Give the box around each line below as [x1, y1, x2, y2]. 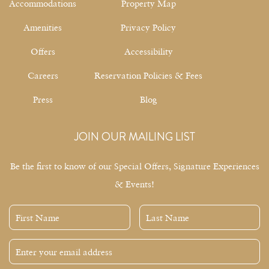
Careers [27, 69, 58, 80]
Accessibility [124, 45, 173, 56]
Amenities [23, 21, 62, 32]
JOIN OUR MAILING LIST [74, 128, 195, 145]
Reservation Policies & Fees [94, 69, 202, 80]
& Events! [115, 178, 154, 189]
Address [8, 256, 35, 267]
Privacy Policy [121, 21, 176, 32]
